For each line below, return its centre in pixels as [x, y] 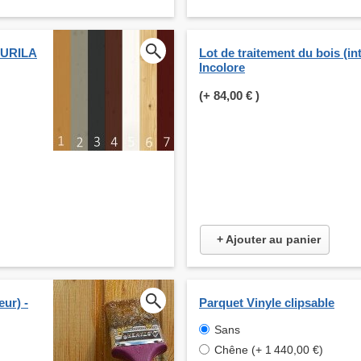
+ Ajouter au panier [269, 240]
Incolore [222, 68]
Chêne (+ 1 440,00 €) [269, 350]
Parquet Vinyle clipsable [267, 303]
